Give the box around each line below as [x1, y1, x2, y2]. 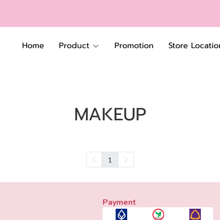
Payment [103, 197, 136, 208]
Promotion [114, 40, 154, 52]
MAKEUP [74, 101, 146, 128]
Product [59, 40, 89, 52]
